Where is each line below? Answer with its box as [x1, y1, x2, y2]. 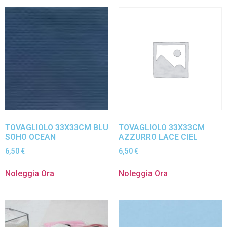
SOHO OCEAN [5, 132, 56, 142]
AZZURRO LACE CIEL [119, 132, 198, 142]
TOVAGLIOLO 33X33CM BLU [5, 122, 108, 132]
